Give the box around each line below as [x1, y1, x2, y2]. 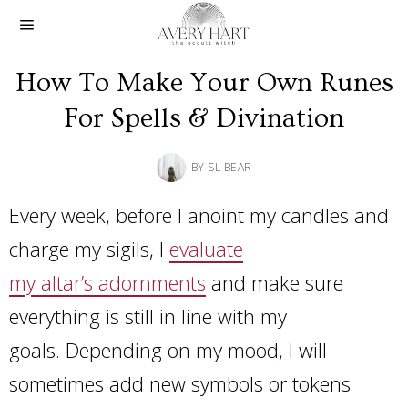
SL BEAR [208, 159, 252, 175]
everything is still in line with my [9, 302, 287, 330]
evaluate [169, 235, 243, 262]
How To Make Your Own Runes [15, 67, 393, 98]
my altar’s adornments [9, 269, 206, 296]
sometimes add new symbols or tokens [9, 370, 351, 397]
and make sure [206, 269, 343, 296]
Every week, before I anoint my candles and [9, 201, 389, 229]
